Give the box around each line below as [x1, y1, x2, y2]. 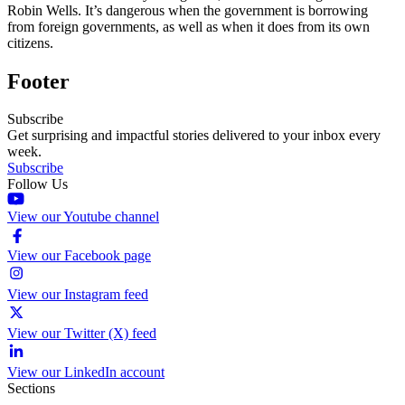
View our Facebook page [7, 248, 151, 264]
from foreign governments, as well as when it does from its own [7, 18, 370, 34]
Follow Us [7, 176, 68, 193]
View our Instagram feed [7, 287, 148, 303]
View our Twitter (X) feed [7, 325, 156, 342]
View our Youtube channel [7, 209, 159, 225]
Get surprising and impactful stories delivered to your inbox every [7, 127, 381, 144]
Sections [7, 381, 55, 397]
